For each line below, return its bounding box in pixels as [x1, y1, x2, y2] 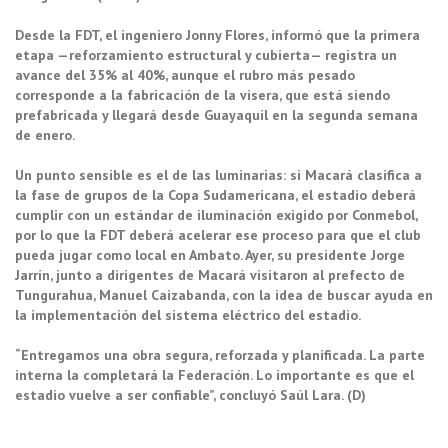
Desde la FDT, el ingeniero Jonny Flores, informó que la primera [15, 25, 420, 44]
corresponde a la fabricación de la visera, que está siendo [15, 85, 390, 104]
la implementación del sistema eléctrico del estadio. [15, 305, 364, 324]
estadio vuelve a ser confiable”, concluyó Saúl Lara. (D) [15, 385, 366, 404]
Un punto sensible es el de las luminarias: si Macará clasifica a [15, 165, 422, 184]
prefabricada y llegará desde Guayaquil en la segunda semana [15, 105, 418, 124]
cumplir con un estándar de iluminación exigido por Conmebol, [15, 205, 417, 224]
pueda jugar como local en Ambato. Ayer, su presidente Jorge [15, 245, 405, 264]
